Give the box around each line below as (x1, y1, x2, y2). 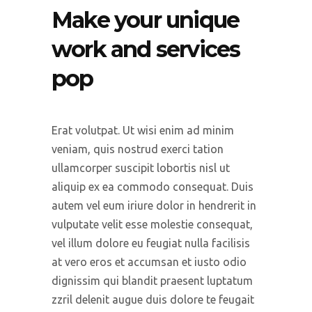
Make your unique (52, 6, 240, 33)
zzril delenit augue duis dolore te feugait (52, 293, 254, 306)
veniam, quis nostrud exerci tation (52, 143, 224, 155)
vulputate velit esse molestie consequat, (52, 218, 253, 231)
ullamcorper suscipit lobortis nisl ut (52, 162, 230, 174)
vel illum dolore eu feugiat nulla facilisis (52, 237, 250, 249)
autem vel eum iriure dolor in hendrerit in (52, 199, 256, 212)
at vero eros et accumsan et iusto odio (52, 256, 247, 268)
